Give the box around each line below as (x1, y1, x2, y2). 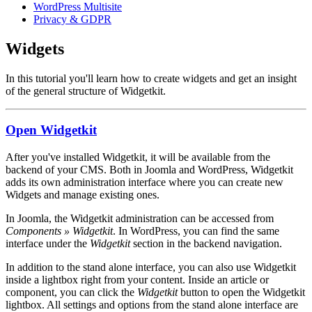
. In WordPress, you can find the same (113, 225, 279, 237)
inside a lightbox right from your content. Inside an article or (6, 274, 269, 286)
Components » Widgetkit (6, 225, 113, 237)
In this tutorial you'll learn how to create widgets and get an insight (6, 72, 297, 84)
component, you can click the (6, 286, 137, 299)
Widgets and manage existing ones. (6, 189, 159, 201)
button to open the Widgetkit (178, 286, 305, 299)
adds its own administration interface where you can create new (6, 176, 283, 189)
